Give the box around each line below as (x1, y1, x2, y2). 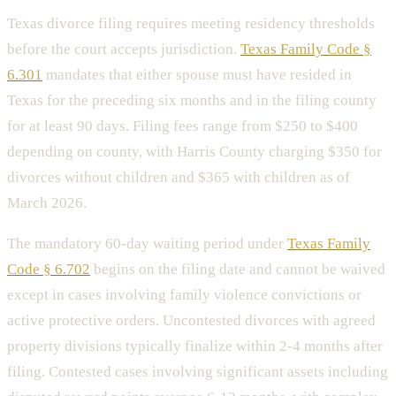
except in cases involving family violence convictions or (7, 286, 362, 304)
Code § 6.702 (7, 261, 90, 278)
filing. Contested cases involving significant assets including (7, 363, 388, 381)
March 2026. (7, 194, 87, 212)
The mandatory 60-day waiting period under (7, 235, 287, 253)
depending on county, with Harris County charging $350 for (7, 143, 382, 161)
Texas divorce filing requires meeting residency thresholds (7, 15, 375, 33)
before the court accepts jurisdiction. (7, 41, 240, 58)
